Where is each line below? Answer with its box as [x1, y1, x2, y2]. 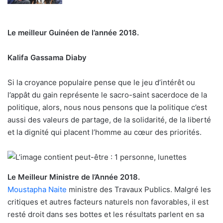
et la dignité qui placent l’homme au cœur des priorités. [7, 127, 202, 137]
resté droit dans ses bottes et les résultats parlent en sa [7, 210, 204, 220]
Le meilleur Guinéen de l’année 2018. [7, 28, 139, 38]
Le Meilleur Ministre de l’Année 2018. [7, 172, 140, 182]
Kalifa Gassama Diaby [7, 53, 87, 63]
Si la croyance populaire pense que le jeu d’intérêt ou [7, 78, 195, 88]
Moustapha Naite [7, 185, 67, 195]
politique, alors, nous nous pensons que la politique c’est [7, 103, 207, 112]
